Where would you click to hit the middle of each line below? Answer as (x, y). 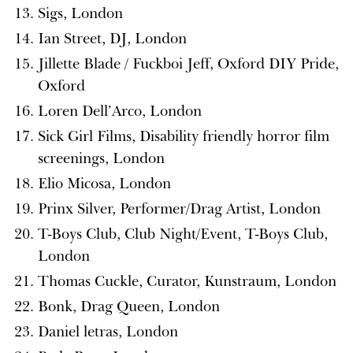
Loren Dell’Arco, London (120, 111)
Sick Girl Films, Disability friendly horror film (184, 136)
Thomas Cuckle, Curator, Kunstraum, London (187, 281)
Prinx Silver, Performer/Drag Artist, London (179, 208)
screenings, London (101, 158)
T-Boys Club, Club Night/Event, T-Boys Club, (183, 234)
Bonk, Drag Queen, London (129, 306)
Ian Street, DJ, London (112, 38)
